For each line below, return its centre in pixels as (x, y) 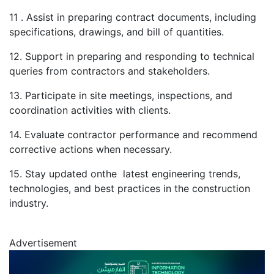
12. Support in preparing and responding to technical (132, 57)
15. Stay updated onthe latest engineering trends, (125, 174)
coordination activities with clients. (90, 110)
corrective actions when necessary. (91, 150)
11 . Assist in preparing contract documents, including (133, 17)
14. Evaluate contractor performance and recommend (133, 135)
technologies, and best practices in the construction (130, 189)
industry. (29, 203)
